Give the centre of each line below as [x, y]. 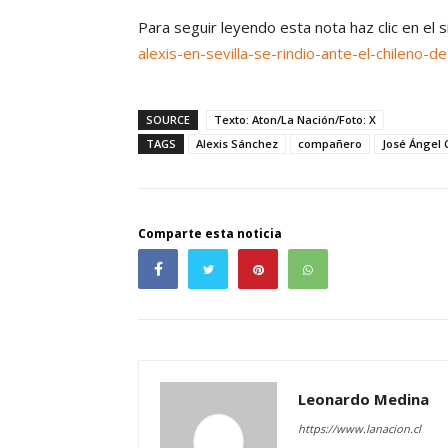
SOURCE [168, 120]
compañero [330, 144]
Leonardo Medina [363, 399]
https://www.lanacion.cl [359, 429]
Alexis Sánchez [237, 144]
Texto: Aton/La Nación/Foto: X [295, 120]
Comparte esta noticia [210, 234]
